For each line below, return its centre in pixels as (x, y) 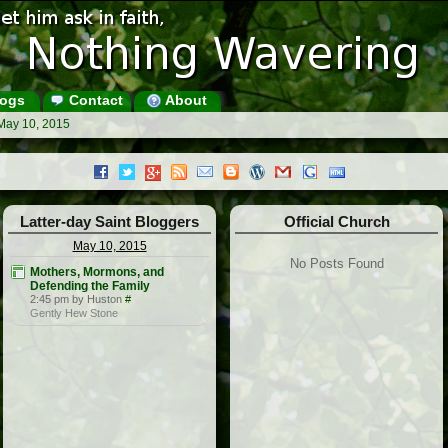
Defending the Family (90, 286)
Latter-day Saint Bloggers (109, 222)
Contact (93, 100)
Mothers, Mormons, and (97, 272)
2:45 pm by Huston (76, 299)
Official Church (336, 222)
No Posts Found (336, 264)
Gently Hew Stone (74, 313)
